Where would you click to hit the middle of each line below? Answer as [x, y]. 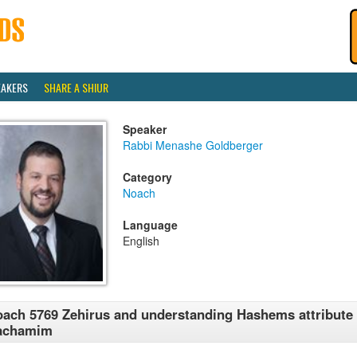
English [141, 241]
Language [150, 225]
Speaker [145, 129]
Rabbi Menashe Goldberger [193, 145]
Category [147, 177]
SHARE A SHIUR [76, 87]
